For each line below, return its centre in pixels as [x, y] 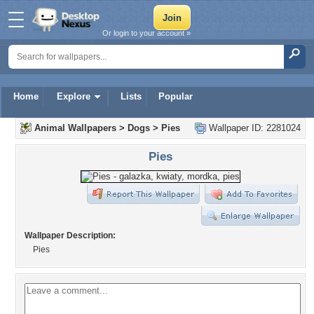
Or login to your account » [146, 33]
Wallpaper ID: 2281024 [253, 128]
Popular [176, 96]
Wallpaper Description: [70, 235]
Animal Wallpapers [75, 128]
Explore [74, 96]
